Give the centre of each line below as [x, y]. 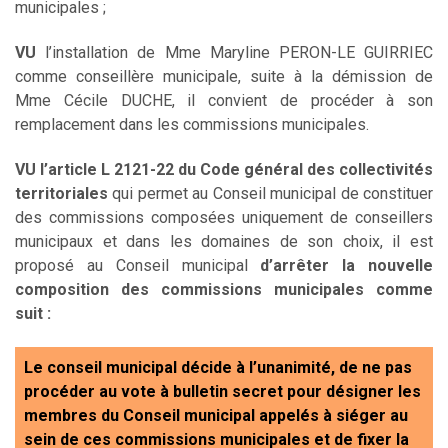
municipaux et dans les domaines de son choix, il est [224, 241]
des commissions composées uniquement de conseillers [224, 217]
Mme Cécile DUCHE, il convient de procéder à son [224, 100]
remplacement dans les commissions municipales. [192, 124]
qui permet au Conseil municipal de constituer [273, 193]
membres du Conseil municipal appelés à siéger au [216, 415]
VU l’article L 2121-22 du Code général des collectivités [224, 169]
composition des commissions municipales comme [224, 289]
